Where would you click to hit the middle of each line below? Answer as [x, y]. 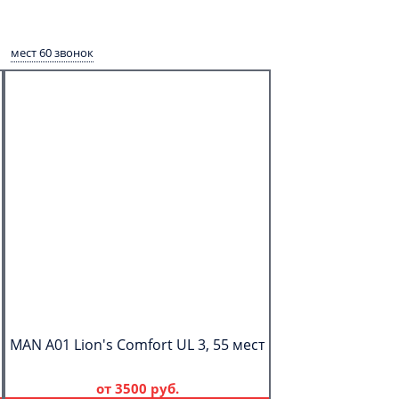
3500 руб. [147, 388]
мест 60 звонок [52, 53]
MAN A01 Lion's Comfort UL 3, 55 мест [137, 345]
